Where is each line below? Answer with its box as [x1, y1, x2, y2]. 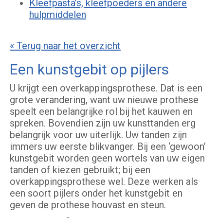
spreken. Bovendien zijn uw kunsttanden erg [10, 117, 196, 129]
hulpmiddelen [29, 9, 86, 21]
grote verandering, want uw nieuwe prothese [10, 94, 199, 106]
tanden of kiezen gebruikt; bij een [10, 164, 150, 176]
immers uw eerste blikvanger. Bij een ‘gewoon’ [10, 141, 206, 153]
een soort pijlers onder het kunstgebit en [10, 187, 182, 200]
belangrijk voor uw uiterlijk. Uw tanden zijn [10, 129, 187, 141]
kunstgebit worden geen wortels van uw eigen [10, 152, 205, 164]
